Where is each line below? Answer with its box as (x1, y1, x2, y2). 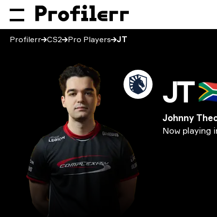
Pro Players (68, 34, 111, 44)
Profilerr (10, 34, 41, 44)
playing (183, 125, 211, 136)
